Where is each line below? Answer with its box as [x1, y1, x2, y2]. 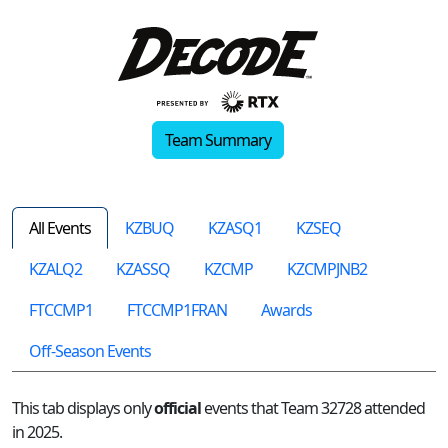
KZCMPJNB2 [287, 257, 367, 280]
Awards [261, 298, 312, 321]
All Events [29, 216, 91, 239]
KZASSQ [116, 257, 170, 280]
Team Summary [165, 128, 271, 151]
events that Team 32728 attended [201, 396, 425, 419]
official [154, 396, 201, 419]
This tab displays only [12, 396, 154, 419]
